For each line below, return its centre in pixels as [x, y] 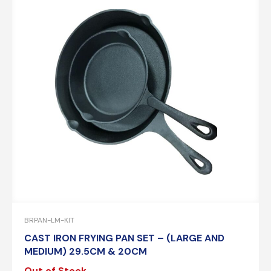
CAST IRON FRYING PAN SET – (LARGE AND [124, 238]
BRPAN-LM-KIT [49, 220]
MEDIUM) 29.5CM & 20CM [86, 251]
